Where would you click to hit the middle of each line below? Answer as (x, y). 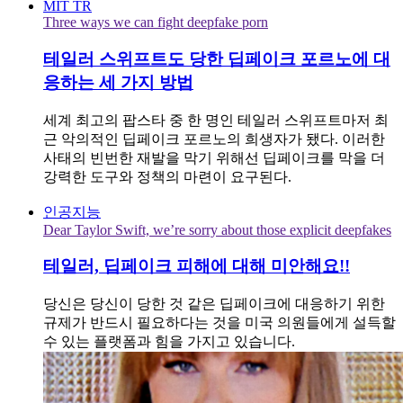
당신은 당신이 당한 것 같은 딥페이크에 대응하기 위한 (214, 304)
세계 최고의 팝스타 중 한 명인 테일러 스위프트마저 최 (216, 120)
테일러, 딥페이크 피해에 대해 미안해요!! (197, 266)
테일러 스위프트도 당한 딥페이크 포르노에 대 (217, 59)
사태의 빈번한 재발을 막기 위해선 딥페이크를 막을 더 (214, 157)
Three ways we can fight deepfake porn (156, 22)
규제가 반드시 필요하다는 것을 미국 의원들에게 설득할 (219, 323)
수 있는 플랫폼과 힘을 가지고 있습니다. (169, 342)
